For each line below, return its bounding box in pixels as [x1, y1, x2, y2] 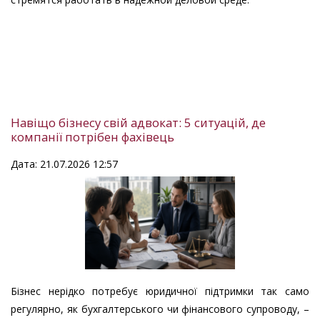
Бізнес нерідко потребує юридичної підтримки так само [11, 284, 309, 299]
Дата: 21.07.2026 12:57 [11, 157, 118, 171]
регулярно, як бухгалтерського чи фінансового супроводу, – [11, 302, 309, 316]
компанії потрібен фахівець [11, 129, 174, 146]
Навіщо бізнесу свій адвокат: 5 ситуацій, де [11, 114, 266, 131]
